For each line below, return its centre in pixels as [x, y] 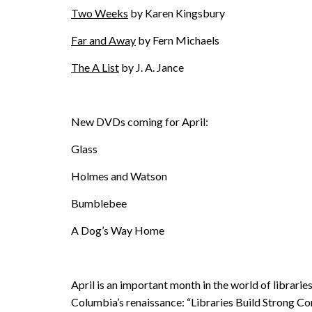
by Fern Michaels [178, 40]
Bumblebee [99, 203]
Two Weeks [100, 13]
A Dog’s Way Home [118, 230]
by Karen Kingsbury [177, 13]
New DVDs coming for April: [140, 121]
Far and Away [103, 40]
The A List [95, 67]
